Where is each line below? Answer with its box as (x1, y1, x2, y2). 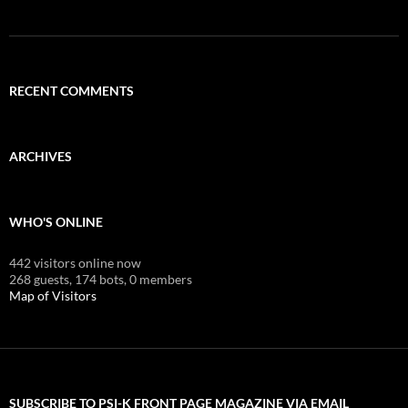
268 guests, (9, 270, 72, 287)
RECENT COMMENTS (9, 82, 134, 98)
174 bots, (75, 270, 127, 287)
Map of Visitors (9, 287, 97, 303)
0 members (129, 270, 192, 287)
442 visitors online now (9, 254, 141, 270)
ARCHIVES (9, 148, 72, 164)
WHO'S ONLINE (9, 213, 103, 229)
